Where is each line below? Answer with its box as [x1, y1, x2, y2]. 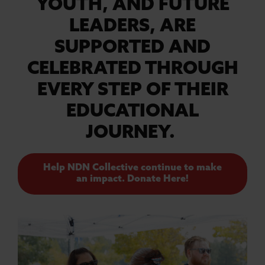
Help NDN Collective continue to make [43, 163, 222, 173]
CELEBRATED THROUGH [27, 60, 238, 79]
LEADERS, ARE [69, 17, 196, 36]
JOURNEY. [86, 124, 179, 143]
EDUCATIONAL [66, 102, 199, 121]
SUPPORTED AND [54, 38, 211, 57]
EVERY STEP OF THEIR [37, 81, 228, 100]
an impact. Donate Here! [76, 174, 189, 184]
